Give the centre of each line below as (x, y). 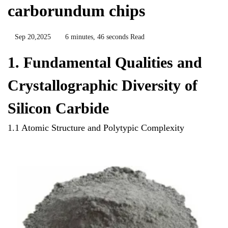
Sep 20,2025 (33, 37)
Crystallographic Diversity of (103, 85)
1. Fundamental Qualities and (105, 62)
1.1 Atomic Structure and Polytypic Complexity (96, 127)
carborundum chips (76, 10)
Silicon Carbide (58, 108)
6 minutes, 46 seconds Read (105, 37)
